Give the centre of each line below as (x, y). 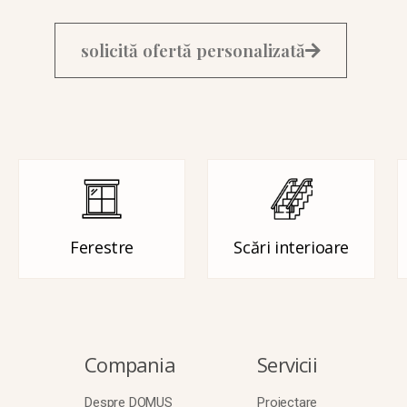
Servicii (287, 364)
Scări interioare (291, 248)
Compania (130, 364)
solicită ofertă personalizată (193, 50)
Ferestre (102, 248)
